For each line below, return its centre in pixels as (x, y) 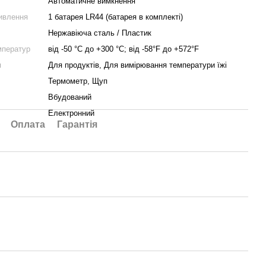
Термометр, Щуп (78, 81)
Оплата (28, 124)
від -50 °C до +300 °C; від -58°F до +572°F (124, 49)
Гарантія (77, 124)
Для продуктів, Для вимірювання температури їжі (138, 65)
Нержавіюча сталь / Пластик (100, 33)
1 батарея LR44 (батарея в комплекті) (116, 17)
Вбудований (70, 97)
